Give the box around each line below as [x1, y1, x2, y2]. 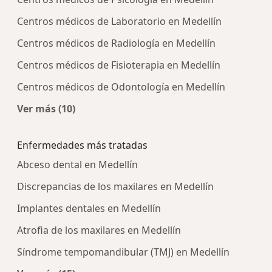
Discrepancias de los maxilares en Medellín [17, 180, 214, 194]
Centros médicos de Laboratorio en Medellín [17, 15, 222, 29]
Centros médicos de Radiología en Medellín [17, 36, 216, 50]
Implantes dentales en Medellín [17, 202, 161, 216]
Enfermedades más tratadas [17, 138, 148, 152]
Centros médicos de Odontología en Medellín [17, 80, 225, 94]
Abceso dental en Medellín [17, 158, 138, 172]
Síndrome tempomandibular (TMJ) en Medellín [17, 245, 229, 259]
